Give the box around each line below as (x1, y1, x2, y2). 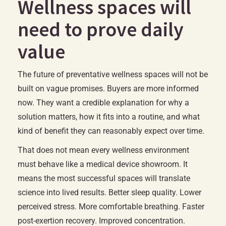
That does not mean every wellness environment (18, 145, 189, 155)
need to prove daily (18, 17, 184, 42)
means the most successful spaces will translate (18, 174, 190, 183)
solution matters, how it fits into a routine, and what (18, 112, 200, 122)
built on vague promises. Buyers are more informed (18, 84, 199, 93)
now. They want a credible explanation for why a (18, 98, 189, 107)
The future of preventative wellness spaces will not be (18, 70, 208, 79)
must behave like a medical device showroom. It (18, 159, 188, 169)
